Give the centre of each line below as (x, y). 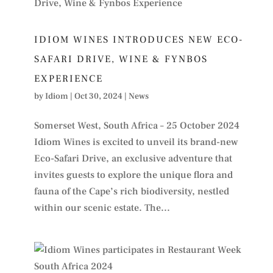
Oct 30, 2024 (98, 96)
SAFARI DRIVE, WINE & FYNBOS (121, 59)
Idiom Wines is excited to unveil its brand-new (136, 142)
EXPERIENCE (68, 78)
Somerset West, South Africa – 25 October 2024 (136, 125)
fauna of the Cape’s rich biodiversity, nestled (131, 191)
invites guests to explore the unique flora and (133, 175)
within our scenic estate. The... (102, 207)
